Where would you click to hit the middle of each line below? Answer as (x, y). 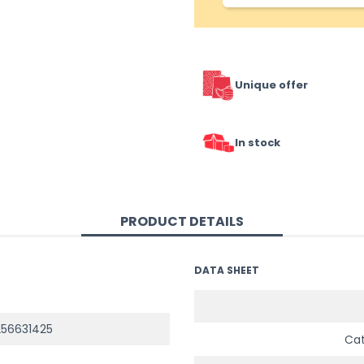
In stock (258, 143)
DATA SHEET (227, 270)
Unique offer (271, 85)
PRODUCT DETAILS (182, 222)
